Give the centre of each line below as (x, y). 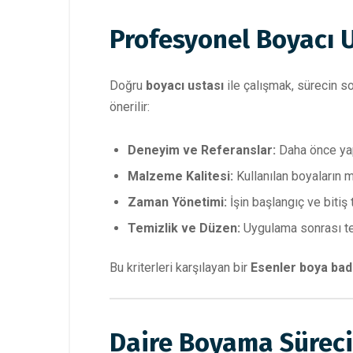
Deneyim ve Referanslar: (202, 150)
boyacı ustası (185, 86)
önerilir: (130, 107)
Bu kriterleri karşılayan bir (180, 268)
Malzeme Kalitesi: (180, 176)
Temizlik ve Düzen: (184, 229)
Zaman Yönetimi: (177, 203)
